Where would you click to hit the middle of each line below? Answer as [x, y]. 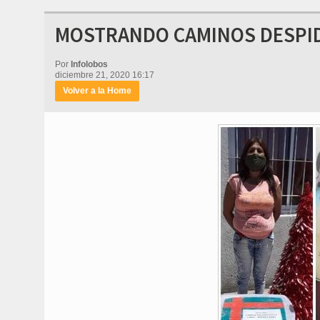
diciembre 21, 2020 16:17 [105, 75]
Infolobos [89, 64]
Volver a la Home [97, 91]
